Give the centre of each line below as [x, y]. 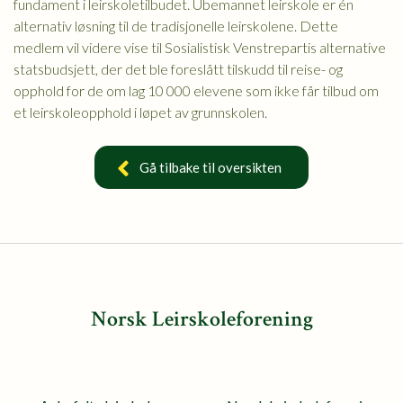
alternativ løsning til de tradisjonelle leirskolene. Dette [176, 26]
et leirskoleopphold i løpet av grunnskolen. [140, 112]
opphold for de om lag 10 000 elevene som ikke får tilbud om [196, 90]
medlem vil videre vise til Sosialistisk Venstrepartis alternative [200, 47]
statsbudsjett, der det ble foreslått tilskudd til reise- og [178, 69]
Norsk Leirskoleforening [201, 319]
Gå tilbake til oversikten [210, 167]
